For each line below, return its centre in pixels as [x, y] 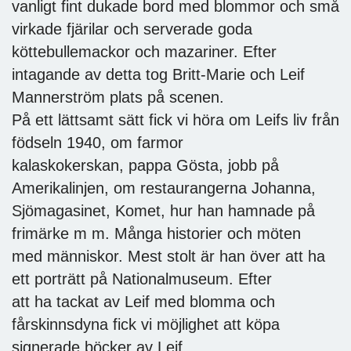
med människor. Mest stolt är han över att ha [168, 256]
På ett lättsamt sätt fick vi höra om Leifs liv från [175, 119]
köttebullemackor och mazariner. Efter [144, 51]
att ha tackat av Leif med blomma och [143, 301]
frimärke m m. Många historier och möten [156, 233]
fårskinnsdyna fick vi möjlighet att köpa [146, 324]
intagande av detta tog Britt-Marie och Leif [158, 74]
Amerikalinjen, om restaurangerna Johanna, [164, 188]
